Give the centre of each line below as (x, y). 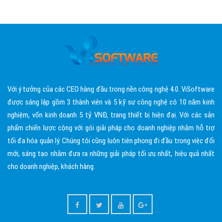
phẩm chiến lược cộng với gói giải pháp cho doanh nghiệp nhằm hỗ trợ (111, 128)
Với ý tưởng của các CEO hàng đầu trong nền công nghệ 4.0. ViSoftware (111, 89)
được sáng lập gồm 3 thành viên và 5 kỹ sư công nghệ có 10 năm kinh (111, 102)
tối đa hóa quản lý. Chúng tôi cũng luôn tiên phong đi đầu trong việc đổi (111, 141)
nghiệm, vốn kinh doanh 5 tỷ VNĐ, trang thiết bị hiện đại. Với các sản (111, 115)
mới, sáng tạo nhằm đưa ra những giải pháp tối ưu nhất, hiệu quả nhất (111, 154)
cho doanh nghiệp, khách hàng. (51, 166)
